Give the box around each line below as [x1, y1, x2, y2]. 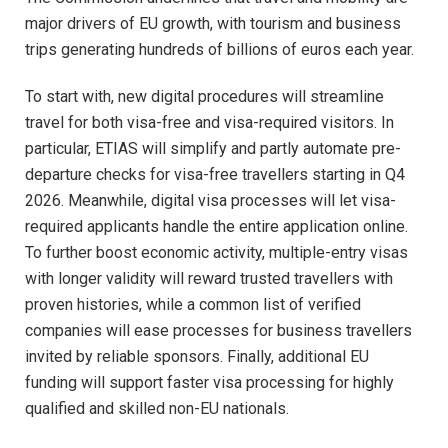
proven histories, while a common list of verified [25, 295, 361, 315]
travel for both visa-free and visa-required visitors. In [25, 113, 394, 133]
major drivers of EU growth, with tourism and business [25, 14, 401, 34]
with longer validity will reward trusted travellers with [25, 269, 393, 289]
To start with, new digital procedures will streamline [25, 87, 384, 107]
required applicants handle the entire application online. [25, 217, 408, 237]
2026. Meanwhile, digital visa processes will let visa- [25, 191, 396, 211]
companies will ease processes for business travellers [25, 321, 412, 341]
